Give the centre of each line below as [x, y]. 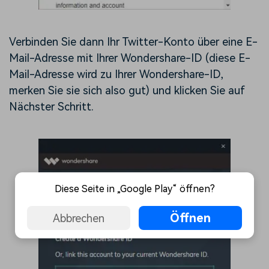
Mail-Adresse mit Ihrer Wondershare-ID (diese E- [130, 58]
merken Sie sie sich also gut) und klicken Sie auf [127, 91]
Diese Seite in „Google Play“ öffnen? [134, 189]
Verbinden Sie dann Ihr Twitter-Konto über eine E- [133, 42]
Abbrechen [78, 218]
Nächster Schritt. [51, 107]
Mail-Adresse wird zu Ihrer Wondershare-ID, [116, 74]
